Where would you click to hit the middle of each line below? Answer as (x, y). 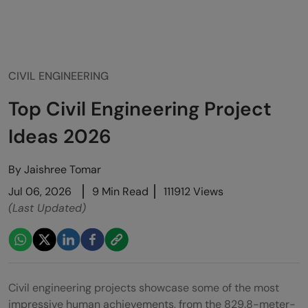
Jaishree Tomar (63, 169)
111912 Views (194, 191)
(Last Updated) (47, 208)
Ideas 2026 (60, 136)
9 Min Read (120, 191)
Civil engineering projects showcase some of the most (144, 287)
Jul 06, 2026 (40, 191)
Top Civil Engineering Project (140, 109)
